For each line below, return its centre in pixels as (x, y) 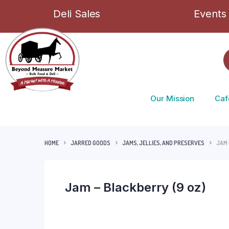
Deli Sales (77, 14)
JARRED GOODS (90, 143)
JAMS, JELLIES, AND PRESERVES (163, 143)
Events (210, 14)
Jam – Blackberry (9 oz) (135, 187)
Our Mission (173, 98)
